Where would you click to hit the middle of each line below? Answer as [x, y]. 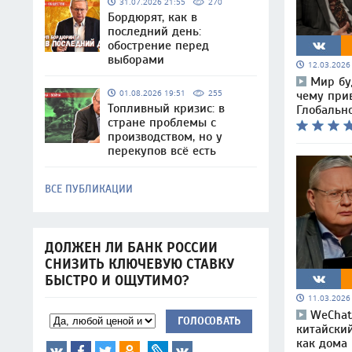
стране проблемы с [162, 123]
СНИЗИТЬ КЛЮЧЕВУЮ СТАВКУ [139, 264]
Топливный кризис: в [166, 108]
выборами [136, 60]
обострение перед [158, 46]
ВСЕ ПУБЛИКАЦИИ [89, 189]
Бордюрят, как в [152, 17]
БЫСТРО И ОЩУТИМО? [117, 281]
